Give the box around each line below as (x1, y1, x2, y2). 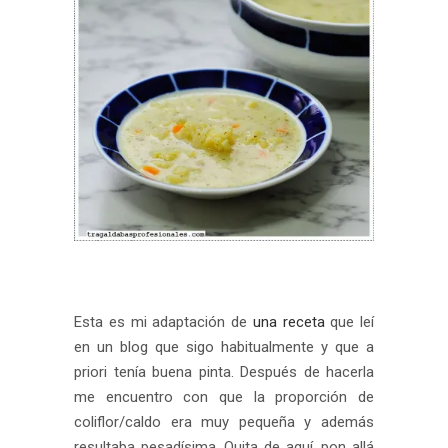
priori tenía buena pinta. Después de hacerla (74, 363, 374, 381)
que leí (324, 313, 374, 331)
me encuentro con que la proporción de (74, 388, 374, 406)
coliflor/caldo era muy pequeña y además (74, 413, 374, 431)
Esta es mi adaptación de (74, 313, 253, 331)
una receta (252, 313, 325, 331)
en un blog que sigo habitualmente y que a (74, 338, 374, 356)
